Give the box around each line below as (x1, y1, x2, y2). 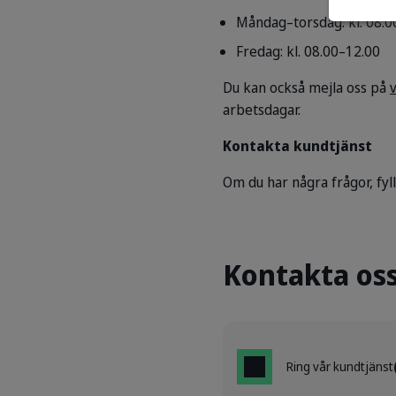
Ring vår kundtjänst (286, 358, 393, 375)
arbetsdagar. (223, 100, 301, 119)
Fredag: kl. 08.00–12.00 (236, 42, 380, 61)
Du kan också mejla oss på (223, 78, 390, 97)
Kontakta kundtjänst (223, 136, 372, 156)
